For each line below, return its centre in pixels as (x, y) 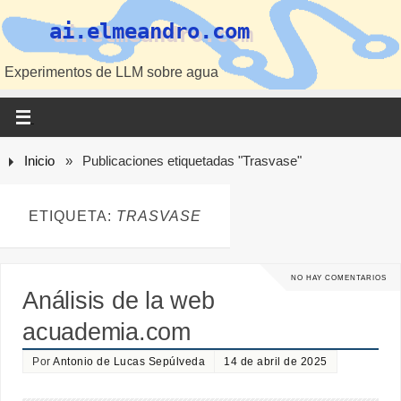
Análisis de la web (119, 301)
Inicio (40, 161)
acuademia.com (107, 333)
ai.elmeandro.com (149, 31)
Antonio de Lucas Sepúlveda (129, 362)
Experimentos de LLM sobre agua (111, 72)
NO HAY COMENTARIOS (339, 278)
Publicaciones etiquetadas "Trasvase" (192, 161)
